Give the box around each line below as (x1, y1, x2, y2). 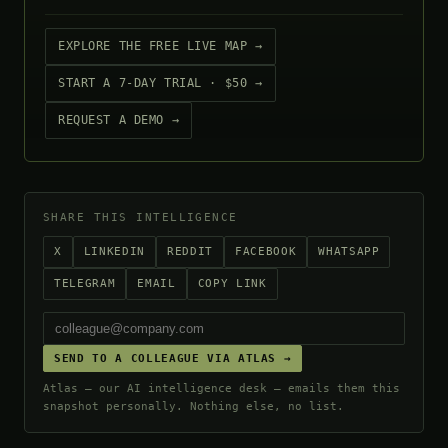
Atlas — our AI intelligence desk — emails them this (43, 382, 400, 395)
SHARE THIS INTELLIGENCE (43, 211, 238, 223)
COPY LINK (197, 277, 267, 290)
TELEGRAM (54, 277, 116, 290)
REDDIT (166, 245, 213, 258)
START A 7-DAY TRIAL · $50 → (58, 76, 263, 90)
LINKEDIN (83, 245, 145, 258)
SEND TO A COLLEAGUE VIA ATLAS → (54, 352, 292, 365)
